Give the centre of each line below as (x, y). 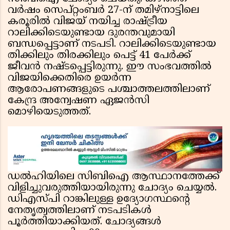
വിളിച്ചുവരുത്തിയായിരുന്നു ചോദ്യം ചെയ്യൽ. (112, 188)
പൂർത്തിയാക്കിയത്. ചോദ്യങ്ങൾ (84, 222)
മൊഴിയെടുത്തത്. (49, 112)
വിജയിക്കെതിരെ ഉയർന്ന (70, 79)
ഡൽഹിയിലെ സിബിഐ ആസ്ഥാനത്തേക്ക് (114, 177)
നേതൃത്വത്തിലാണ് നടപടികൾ (80, 211)
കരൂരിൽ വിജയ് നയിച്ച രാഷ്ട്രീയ (88, 22)
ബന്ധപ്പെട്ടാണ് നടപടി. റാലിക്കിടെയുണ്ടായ (112, 45)
